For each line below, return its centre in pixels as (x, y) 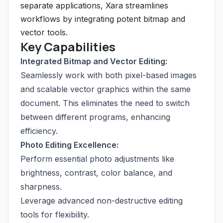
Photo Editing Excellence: (69, 145)
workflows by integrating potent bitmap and (103, 19)
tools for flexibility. (55, 215)
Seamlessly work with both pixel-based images (109, 75)
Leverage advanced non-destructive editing (102, 201)
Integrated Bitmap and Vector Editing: (94, 61)
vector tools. (44, 32)
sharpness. (41, 187)
